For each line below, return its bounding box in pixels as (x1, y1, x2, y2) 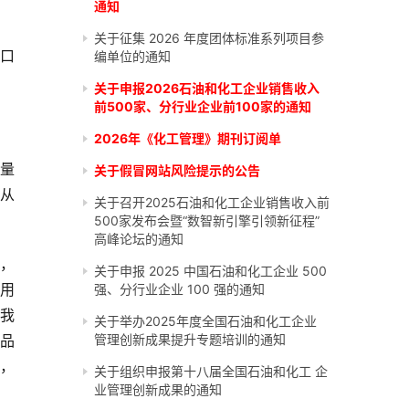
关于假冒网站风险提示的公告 (94, 163, 260, 178)
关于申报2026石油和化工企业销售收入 (94, 80, 320, 96)
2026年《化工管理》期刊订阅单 (94, 131, 281, 146)
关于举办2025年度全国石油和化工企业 (94, 313, 317, 329)
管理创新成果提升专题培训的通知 (94, 331, 286, 347)
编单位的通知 (94, 48, 171, 64)
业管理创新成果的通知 (94, 382, 222, 397)
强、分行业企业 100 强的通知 (94, 281, 265, 297)
